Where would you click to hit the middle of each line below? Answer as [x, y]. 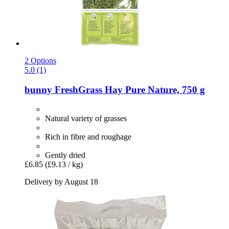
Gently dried [65, 155]
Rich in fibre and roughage [88, 137]
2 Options [40, 60]
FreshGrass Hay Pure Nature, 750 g [129, 89]
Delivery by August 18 [61, 182]
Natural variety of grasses [86, 119]
